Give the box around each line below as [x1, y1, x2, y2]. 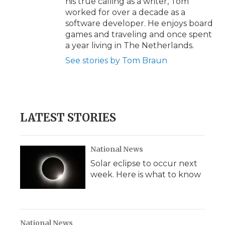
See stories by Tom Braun [65, 55, 167, 65]
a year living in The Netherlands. [65, 40, 194, 50]
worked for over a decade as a [65, 7, 185, 17]
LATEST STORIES [20, 110, 116, 125]
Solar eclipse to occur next [90, 158, 197, 168]
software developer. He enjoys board [65, 18, 213, 28]
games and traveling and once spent [65, 29, 212, 39]
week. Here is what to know [90, 169, 201, 179]
